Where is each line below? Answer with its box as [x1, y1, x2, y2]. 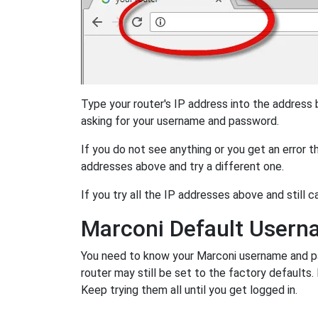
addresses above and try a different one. [81, 160, 284, 174]
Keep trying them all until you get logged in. [81, 283, 297, 297]
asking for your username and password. [81, 114, 279, 128]
